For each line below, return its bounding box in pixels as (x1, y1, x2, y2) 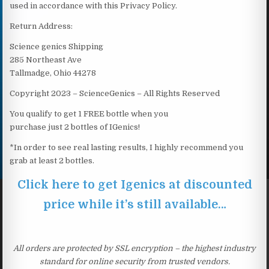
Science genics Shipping (10, 41, 104, 51)
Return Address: (10, 21, 73, 31)
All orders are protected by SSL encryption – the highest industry (13, 243, 256, 253)
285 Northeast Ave (10, 55, 82, 64)
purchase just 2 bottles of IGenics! (10, 122, 141, 131)
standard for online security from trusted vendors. (39, 256, 230, 266)
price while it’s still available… (43, 197, 226, 211)
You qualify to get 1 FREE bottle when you (10, 109, 169, 118)
